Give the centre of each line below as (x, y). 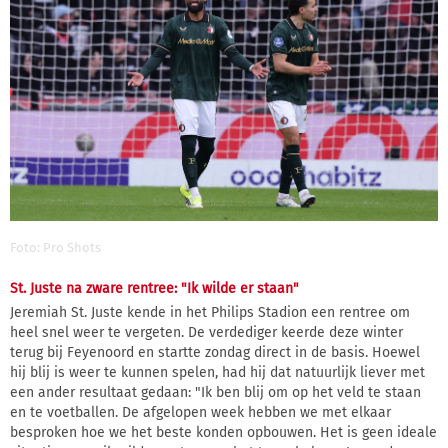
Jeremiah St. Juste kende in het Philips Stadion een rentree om (210, 313)
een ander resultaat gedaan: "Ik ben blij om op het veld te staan (215, 393)
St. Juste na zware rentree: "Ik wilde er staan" (154, 289)
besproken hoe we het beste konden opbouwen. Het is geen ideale (223, 433)
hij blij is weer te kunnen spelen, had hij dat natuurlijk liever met (217, 373)
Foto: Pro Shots (55, 247)
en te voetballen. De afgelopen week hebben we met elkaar (200, 413)
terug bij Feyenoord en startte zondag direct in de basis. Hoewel (215, 353)
